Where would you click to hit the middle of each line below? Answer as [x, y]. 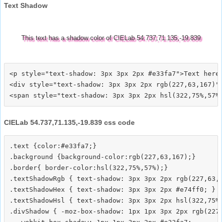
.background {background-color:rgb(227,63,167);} [103, 157]
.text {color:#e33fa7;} [53, 146]
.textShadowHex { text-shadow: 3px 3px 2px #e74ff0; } [112, 189]
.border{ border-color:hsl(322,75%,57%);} [89, 167]
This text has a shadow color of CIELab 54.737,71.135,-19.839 [111, 38]
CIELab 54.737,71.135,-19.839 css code [69, 122]
